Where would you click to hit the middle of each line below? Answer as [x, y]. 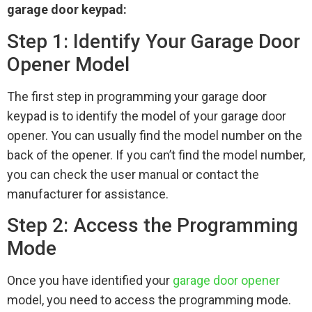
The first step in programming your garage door [137, 96]
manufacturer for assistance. [88, 194]
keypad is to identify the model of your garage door [147, 116]
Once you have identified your [90, 281]
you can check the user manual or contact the [133, 174]
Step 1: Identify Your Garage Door [154, 41]
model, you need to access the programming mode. [149, 300]
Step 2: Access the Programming [153, 226]
